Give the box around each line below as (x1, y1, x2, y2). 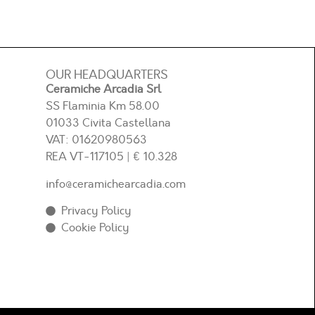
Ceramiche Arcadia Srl (45, 82, 161, 98)
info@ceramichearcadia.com (45, 176, 186, 192)
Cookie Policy (61, 220, 130, 236)
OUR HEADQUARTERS (45, 67, 168, 84)
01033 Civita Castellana (45, 115, 171, 131)
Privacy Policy (61, 203, 132, 219)
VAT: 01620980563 (45, 132, 147, 148)
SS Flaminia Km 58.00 (45, 98, 160, 115)
